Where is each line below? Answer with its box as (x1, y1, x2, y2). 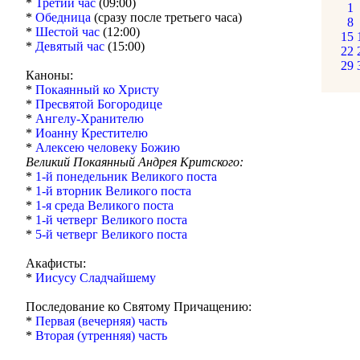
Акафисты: (26, 256, 86, 270)
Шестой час (35, 25, 103, 39)
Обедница (35, 10, 91, 24)
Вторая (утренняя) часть (35, 329, 167, 342)
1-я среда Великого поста (35, 198, 174, 212)
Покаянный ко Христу (35, 83, 159, 96)
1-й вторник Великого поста (35, 184, 191, 198)
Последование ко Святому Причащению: (26, 300, 252, 313)
